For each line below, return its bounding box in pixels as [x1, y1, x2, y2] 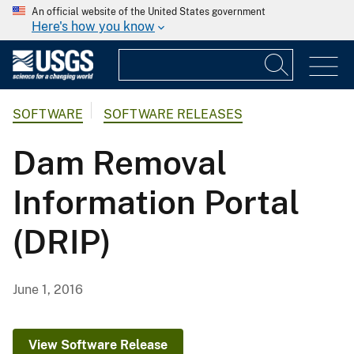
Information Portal [13, 183, 299, 222]
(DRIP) [13, 222, 111, 262]
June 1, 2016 [13, 282, 83, 298]
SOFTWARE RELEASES [104, 107, 243, 122]
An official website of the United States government [32, 6, 265, 17]
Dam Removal [13, 143, 227, 183]
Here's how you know [32, 19, 155, 34]
